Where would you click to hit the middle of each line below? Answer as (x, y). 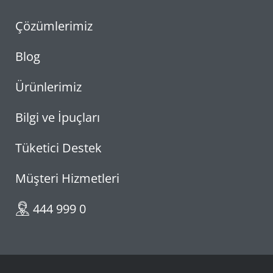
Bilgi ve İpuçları (58, 117)
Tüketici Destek (58, 147)
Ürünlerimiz (48, 87)
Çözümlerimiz (54, 26)
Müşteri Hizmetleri (67, 178)
